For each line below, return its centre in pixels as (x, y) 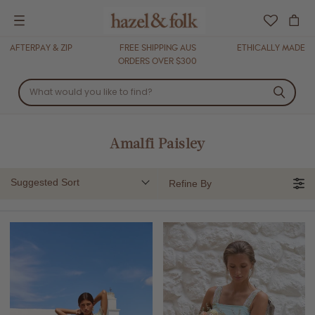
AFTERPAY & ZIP (41, 47)
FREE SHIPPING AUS (157, 47)
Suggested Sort (45, 182)
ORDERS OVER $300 (157, 61)
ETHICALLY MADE (271, 47)
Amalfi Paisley (157, 145)
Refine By (190, 184)
